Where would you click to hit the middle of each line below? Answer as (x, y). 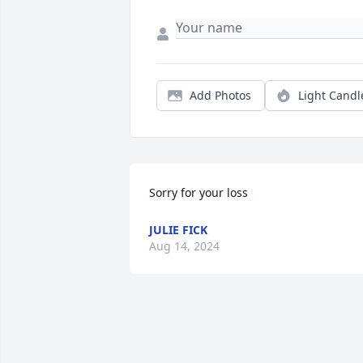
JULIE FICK (178, 230)
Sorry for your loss (199, 192)
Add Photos (220, 95)
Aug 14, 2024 (184, 246)
